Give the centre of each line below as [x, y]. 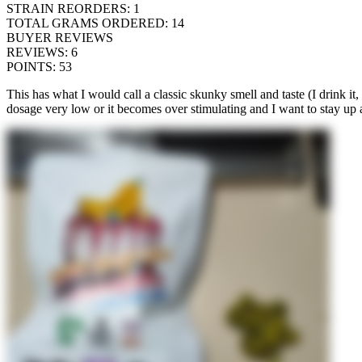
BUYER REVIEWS [60, 38]
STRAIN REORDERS [67, 9]
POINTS [29, 67]
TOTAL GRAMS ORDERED [86, 23]
